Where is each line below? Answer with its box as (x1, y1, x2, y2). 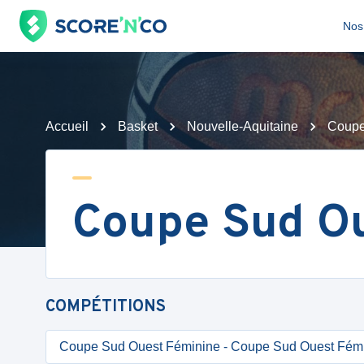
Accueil (45, 119, 89, 133)
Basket (118, 119, 158, 133)
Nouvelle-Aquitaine (187, 119, 298, 133)
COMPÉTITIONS (45, 297, 166, 318)
